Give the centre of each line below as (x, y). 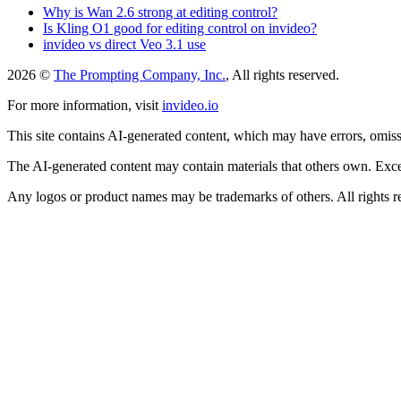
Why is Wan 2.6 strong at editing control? (160, 12)
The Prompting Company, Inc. (140, 74)
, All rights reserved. (282, 74)
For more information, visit (83, 105)
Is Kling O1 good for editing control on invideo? (180, 28)
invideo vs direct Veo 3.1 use (124, 44)
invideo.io (190, 105)
